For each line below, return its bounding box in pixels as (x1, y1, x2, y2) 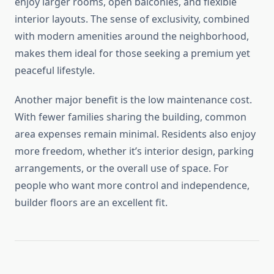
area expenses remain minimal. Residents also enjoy (15, 127, 256, 141)
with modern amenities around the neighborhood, (15, 29, 249, 43)
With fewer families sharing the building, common (15, 110, 246, 124)
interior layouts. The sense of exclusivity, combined (15, 12, 250, 26)
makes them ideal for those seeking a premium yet (15, 46, 250, 61)
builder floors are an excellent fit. (15, 196, 168, 210)
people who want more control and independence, (15, 179, 250, 193)
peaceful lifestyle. (15, 64, 95, 78)
